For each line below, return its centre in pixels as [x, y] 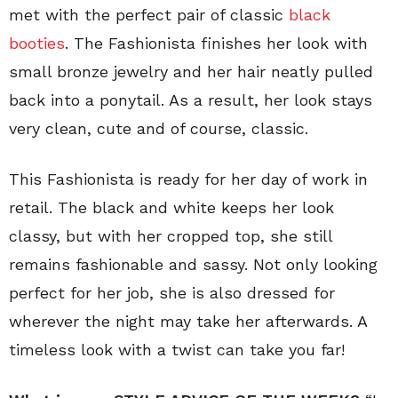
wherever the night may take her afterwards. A [188, 322]
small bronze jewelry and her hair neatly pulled [191, 72]
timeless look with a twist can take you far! [177, 350]
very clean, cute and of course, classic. [159, 129]
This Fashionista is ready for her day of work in [188, 179]
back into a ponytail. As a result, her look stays [191, 100]
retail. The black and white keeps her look [171, 208]
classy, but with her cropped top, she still [171, 236]
